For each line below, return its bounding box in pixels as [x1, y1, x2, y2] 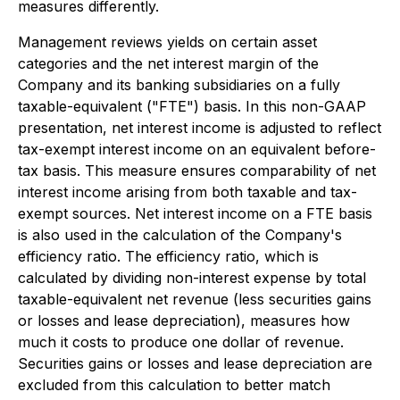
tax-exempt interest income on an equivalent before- [18, 140, 376, 158]
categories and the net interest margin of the [18, 54, 319, 72]
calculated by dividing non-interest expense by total [18, 269, 366, 287]
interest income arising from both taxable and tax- [18, 183, 357, 201]
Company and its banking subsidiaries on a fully [18, 76, 340, 94]
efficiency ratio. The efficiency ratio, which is [18, 247, 319, 265]
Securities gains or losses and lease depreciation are [18, 354, 372, 372]
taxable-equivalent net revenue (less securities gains [18, 290, 371, 308]
